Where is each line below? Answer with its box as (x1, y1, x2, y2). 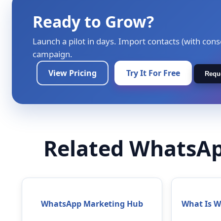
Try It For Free (126, 68, 180, 79)
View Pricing (48, 68, 97, 79)
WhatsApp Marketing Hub (41, 198, 144, 210)
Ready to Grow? (33, 11, 154, 33)
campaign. (33, 48, 73, 60)
